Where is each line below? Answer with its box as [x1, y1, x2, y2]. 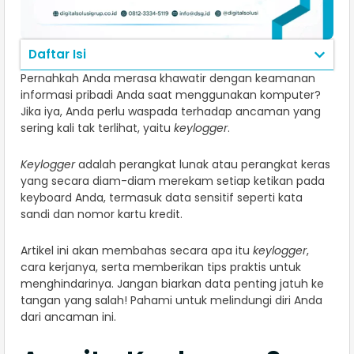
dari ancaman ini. [21, 309, 116, 326]
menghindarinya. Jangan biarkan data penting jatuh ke [21, 276, 324, 292]
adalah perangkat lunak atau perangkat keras [75, 156, 330, 173]
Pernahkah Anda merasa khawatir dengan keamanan [21, 70, 315, 87]
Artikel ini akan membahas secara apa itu [21, 243, 253, 259]
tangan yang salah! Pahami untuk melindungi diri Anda [21, 292, 322, 309]
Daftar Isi [28, 46, 86, 63]
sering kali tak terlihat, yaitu [21, 120, 174, 137]
